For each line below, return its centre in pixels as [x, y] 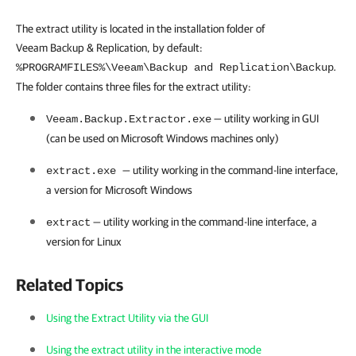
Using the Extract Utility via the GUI [128, 318]
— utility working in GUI [265, 118]
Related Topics [70, 284]
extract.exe [84, 171]
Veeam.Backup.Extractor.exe [129, 119]
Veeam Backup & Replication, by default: [109, 48]
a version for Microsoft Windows [119, 190]
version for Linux [84, 242]
